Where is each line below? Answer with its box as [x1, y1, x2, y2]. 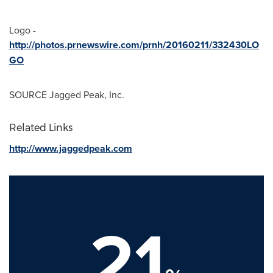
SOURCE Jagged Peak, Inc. [9, 88, 124, 102]
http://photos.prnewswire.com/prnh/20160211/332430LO [9, 38, 259, 52]
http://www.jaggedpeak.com [9, 141, 132, 156]
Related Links [9, 122, 73, 134]
